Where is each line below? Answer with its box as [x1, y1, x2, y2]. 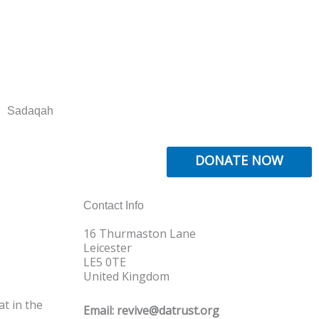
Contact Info [83, 199, 144, 211]
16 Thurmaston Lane [83, 225, 196, 241]
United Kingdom [83, 268, 169, 284]
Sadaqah [6, 104, 53, 117]
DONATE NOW [195, 151, 283, 169]
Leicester [83, 239, 132, 256]
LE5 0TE [83, 253, 126, 270]
